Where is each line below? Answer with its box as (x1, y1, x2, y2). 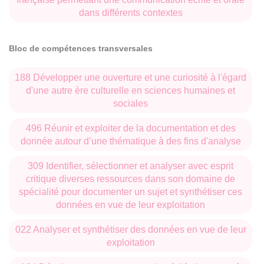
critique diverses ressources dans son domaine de (26, 173, 235, 184)
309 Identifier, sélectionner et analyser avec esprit (28, 160, 233, 171)
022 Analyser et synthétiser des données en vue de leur (15, 224, 246, 235)
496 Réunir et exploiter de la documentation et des (25, 123, 236, 133)
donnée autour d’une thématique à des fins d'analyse (20, 136, 241, 146)
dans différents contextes (78, 7, 183, 18)
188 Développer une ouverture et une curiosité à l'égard (15, 72, 246, 82)
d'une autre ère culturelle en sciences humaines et (26, 85, 235, 95)
